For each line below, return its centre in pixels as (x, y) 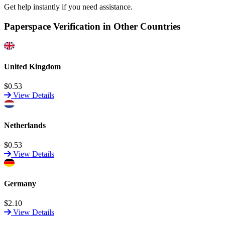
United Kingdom (32, 67)
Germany (20, 184)
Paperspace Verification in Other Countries (92, 27)
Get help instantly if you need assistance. (68, 7)
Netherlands (25, 125)
